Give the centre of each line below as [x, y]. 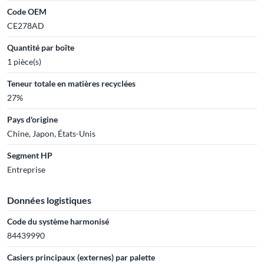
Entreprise [26, 169]
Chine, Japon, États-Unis [51, 133]
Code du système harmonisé [58, 221]
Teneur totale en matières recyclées [71, 83]
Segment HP [30, 155]
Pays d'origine [32, 119]
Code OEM [27, 11]
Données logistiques [49, 200]
